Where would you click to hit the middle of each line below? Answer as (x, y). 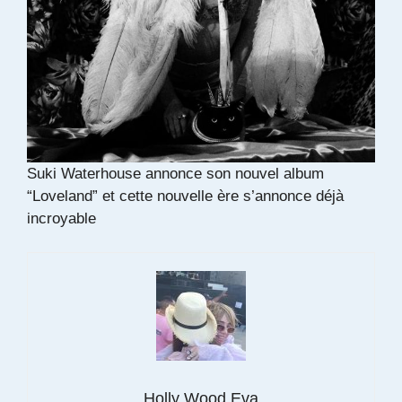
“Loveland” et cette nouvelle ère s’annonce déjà (185, 196)
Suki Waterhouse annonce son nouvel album (175, 173)
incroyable (61, 218)
